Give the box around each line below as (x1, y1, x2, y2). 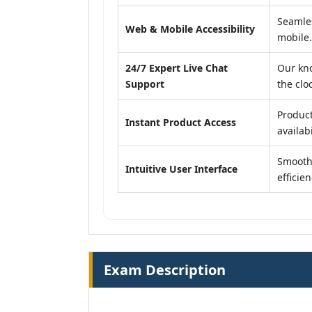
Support (125, 77, 164, 91)
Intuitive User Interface (125, 162, 237, 175)
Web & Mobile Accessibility (125, 22, 255, 36)
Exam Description (104, 260, 226, 279)
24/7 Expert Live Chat (125, 61, 228, 75)
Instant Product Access (125, 116, 236, 129)
